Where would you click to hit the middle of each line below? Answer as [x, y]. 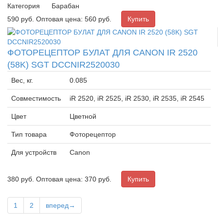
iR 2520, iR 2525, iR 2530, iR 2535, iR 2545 [137, 98]
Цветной [83, 116]
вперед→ [61, 205]
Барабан [65, 6]
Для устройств [34, 152]
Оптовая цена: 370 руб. [74, 179]
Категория [24, 6]
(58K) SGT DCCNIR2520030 [64, 64]
